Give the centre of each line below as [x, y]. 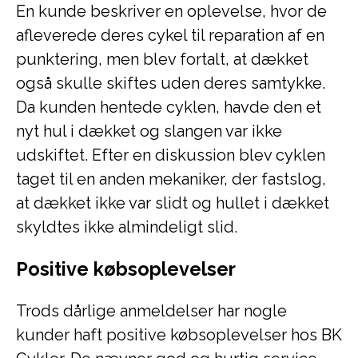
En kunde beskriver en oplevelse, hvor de [171, 11]
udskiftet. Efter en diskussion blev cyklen [171, 155]
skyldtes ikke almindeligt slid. [127, 227]
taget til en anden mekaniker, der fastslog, [171, 179]
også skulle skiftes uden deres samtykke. [171, 83]
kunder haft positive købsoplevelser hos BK [179, 335]
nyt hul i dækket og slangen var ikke [149, 131]
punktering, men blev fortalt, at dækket [162, 59]
